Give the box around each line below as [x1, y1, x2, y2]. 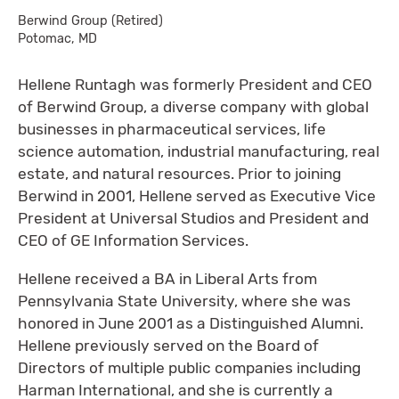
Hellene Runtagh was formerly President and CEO [18, 76, 372, 94]
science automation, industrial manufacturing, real [18, 142, 379, 161]
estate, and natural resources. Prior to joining [18, 165, 341, 183]
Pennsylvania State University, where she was [18, 291, 351, 310]
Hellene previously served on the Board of [18, 336, 319, 354]
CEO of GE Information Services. [18, 232, 248, 250]
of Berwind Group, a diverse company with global [18, 98, 369, 117]
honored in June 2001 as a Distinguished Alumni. [18, 313, 363, 332]
